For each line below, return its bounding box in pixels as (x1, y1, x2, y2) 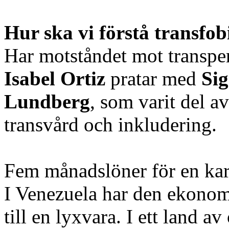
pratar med (105, 67, 201, 89)
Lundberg (4, 90, 90, 112)
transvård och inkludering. (4, 113, 217, 135)
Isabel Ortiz (4, 67, 105, 89)
